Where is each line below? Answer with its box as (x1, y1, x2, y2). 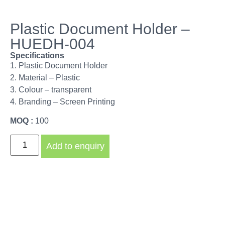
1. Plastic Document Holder (10, 61, 107, 70)
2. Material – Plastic (10, 73, 80, 82)
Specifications (10, 51, 64, 60)
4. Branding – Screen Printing (10, 97, 115, 106)
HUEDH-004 (10, 36, 95, 52)
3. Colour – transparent (10, 85, 91, 94)
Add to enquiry (46, 141, 105, 151)
